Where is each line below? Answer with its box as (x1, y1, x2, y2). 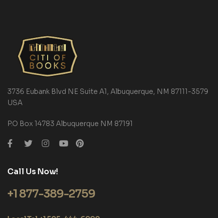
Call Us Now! (7, 166, 58, 177)
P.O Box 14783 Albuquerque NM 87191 (7, 119, 133, 128)
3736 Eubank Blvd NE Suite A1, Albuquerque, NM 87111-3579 (7, 87, 208, 96)
